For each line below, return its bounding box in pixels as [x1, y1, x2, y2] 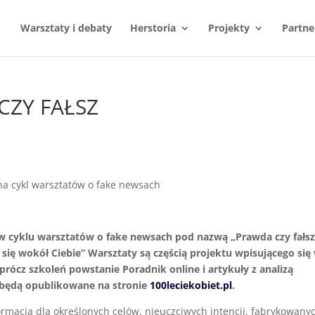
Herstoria [129, 21, 176, 34]
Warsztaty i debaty [20, 21, 112, 34]
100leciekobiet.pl [150, 278, 233, 292]
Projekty [207, 21, 250, 34]
